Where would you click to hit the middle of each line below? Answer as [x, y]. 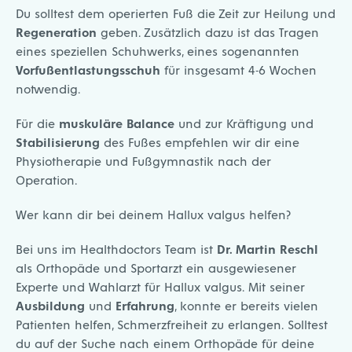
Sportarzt [156, 268]
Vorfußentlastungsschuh [88, 70]
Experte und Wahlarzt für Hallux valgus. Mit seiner [160, 287]
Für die [37, 123]
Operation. [47, 180]
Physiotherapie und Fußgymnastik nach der [143, 161]
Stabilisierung [58, 142]
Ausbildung [50, 306]
